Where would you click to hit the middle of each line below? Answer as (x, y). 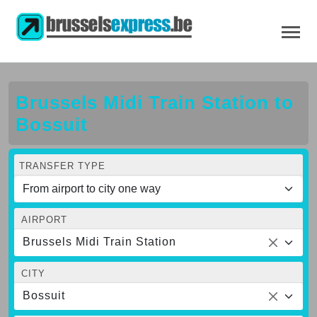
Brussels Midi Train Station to (155, 102)
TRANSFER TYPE (62, 166)
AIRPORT (44, 219)
